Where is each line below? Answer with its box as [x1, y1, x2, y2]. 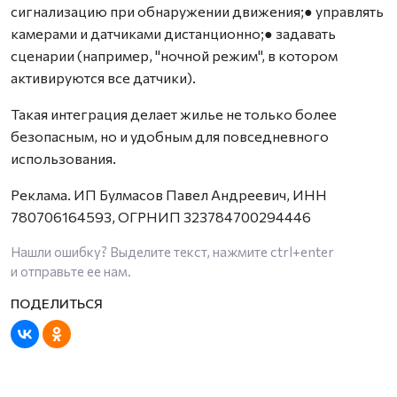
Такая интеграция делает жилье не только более [11, 105, 337, 122]
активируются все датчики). [11, 69, 196, 86]
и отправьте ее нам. [11, 263, 131, 279]
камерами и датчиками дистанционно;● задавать [11, 25, 336, 42]
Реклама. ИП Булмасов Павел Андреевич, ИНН [11, 186, 327, 203]
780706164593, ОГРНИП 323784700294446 [11, 208, 311, 225]
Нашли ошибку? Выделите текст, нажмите [11, 244, 270, 260]
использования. [11, 150, 116, 167]
